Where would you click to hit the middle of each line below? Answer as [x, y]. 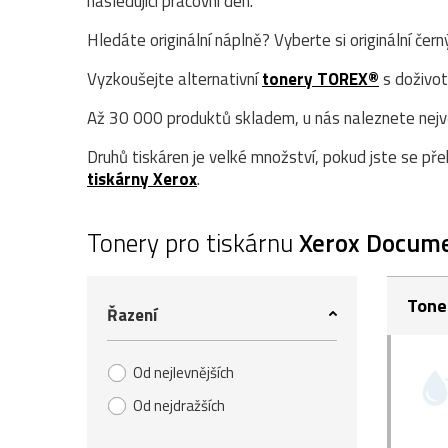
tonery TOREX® [320, 79]
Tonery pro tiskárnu [193, 243]
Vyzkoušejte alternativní [174, 79]
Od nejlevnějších [183, 372]
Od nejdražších [179, 405]
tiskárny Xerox [142, 179]
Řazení [132, 315]
